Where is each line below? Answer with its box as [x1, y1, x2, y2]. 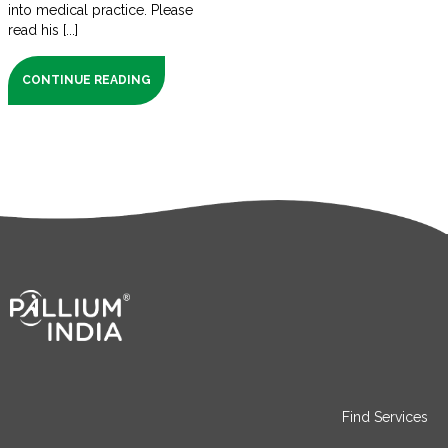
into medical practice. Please [7, 2, 194, 19]
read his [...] [7, 22, 79, 39]
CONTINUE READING [21, 73, 152, 88]
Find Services [342, 408, 428, 425]
